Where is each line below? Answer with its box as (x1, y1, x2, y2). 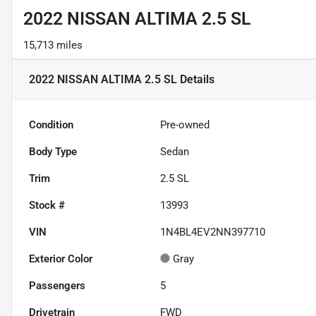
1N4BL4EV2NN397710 (160, 226, 266, 239)
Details (177, 73, 214, 87)
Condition (29, 119, 73, 132)
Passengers (29, 279, 85, 293)
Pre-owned (160, 119, 210, 132)
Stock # (29, 199, 65, 212)
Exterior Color (29, 253, 92, 266)
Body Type (29, 145, 77, 159)
